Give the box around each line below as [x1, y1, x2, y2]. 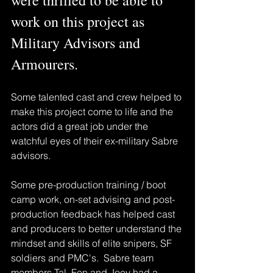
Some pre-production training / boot [11, 178, 168, 191]
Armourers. [11, 54, 78, 74]
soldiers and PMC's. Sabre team [11, 251, 156, 264]
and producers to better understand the [11, 222, 184, 235]
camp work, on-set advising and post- [11, 193, 175, 205]
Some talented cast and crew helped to [11, 90, 184, 103]
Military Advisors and [11, 32, 144, 52]
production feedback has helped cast [11, 207, 177, 220]
